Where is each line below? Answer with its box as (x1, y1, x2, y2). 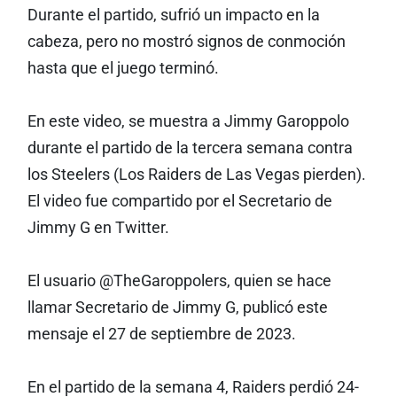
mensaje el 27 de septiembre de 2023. (27, 325, 296, 343)
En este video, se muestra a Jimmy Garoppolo (27, 113, 349, 130)
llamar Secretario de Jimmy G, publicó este (27, 299, 328, 316)
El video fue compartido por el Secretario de (27, 192, 332, 210)
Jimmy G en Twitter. (27, 219, 169, 237)
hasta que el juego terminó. (27, 59, 219, 77)
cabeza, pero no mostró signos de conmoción (27, 33, 346, 51)
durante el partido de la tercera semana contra (27, 139, 353, 157)
